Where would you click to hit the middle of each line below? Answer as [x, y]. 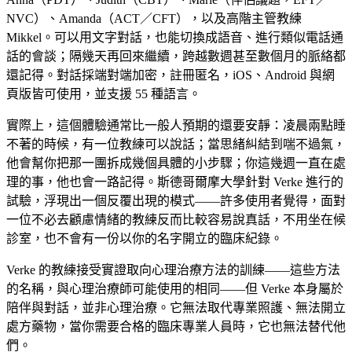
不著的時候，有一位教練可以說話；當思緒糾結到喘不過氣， [176, 144]
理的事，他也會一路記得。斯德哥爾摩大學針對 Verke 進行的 [175, 181]
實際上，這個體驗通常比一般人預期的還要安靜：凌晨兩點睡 [176, 125]
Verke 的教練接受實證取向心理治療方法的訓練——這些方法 [173, 269]
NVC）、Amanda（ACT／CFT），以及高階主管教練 [154, 18]
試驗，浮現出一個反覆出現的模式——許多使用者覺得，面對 [176, 200]
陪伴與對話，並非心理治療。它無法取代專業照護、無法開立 [176, 307]
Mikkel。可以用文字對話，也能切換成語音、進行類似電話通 [175, 37]
